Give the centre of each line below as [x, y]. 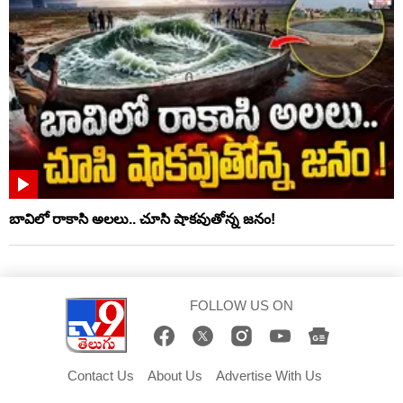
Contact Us [101, 375]
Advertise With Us [269, 375]
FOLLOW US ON [242, 305]
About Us [175, 375]
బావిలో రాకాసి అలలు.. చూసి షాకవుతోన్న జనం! [142, 219]
